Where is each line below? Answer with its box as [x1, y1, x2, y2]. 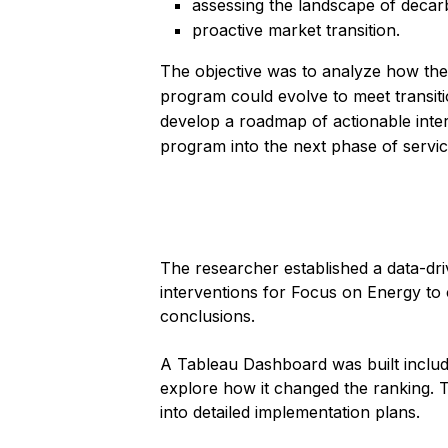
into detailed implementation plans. [160, 402, 420, 422]
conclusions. [160, 306, 260, 326]
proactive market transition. [192, 20, 400, 40]
